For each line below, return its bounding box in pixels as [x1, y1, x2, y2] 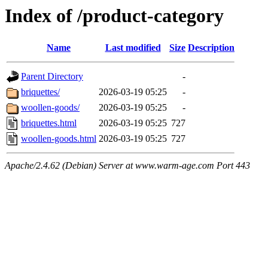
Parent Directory [21, 71, 83, 82]
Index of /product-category [5, 5, 224, 26]
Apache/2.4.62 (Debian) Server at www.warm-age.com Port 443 [5, 160, 250, 171]
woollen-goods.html [21, 133, 96, 144]
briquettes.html [21, 118, 77, 129]
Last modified [105, 42, 161, 53]
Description [188, 42, 234, 53]
